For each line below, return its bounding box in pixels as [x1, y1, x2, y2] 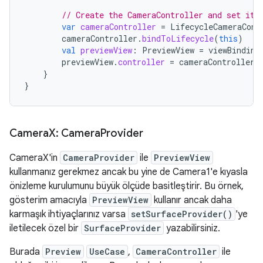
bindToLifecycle [142, 33, 214, 44]
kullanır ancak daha [151, 194, 232, 206]
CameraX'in [9, 152, 60, 164]
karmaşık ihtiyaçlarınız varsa [9, 208, 128, 220]
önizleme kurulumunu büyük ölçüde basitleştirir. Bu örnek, [9, 180, 244, 192]
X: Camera [49, 127, 100, 140]
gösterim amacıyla [9, 194, 89, 206]
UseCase [89, 246, 125, 257]
